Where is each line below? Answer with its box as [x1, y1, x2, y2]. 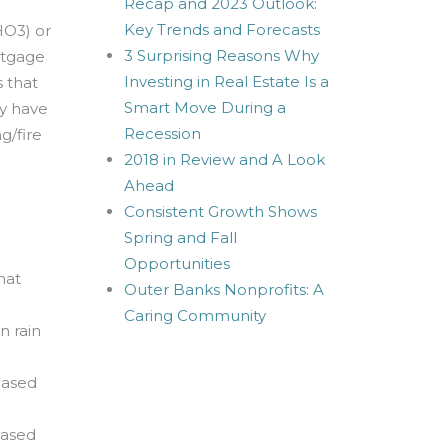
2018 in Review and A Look [123, 150, 325, 169]
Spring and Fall [123, 228, 237, 247]
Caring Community [123, 306, 266, 325]
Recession [123, 124, 201, 143]
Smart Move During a [123, 98, 286, 117]
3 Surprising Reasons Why [123, 46, 319, 65]
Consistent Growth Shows [123, 202, 317, 221]
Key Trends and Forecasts [123, 20, 320, 39]
